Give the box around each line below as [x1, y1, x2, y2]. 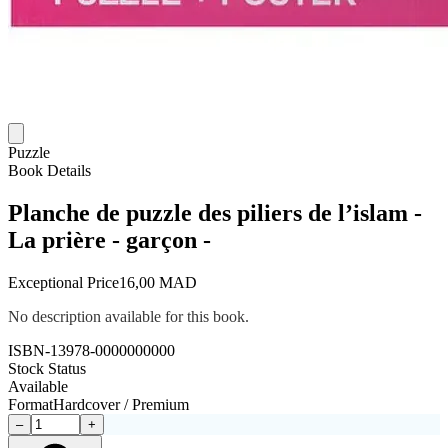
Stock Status [8, 359, 86, 377]
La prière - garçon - [8, 226, 211, 253]
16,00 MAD [119, 273, 197, 291]
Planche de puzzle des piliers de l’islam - [8, 199, 422, 226]
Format [8, 395, 53, 413]
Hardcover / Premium [53, 395, 189, 413]
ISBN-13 [8, 341, 66, 359]
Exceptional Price [8, 273, 119, 291]
